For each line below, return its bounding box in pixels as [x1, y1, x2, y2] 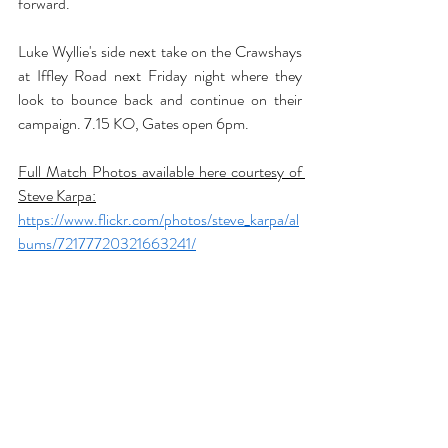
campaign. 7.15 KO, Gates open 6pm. [18, 112, 249, 135]
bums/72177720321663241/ [18, 232, 196, 255]
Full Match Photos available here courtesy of [18, 160, 302, 183]
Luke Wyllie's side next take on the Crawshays [18, 40, 302, 63]
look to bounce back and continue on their [18, 88, 302, 111]
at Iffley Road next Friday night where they [18, 64, 302, 87]
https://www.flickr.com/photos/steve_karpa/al [18, 208, 299, 231]
